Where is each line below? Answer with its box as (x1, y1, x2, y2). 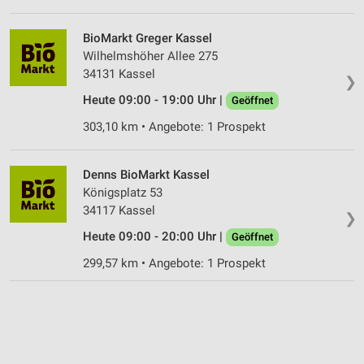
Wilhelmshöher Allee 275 (83, 48, 218, 63)
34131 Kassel (83, 66, 155, 81)
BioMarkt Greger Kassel (83, 30, 212, 45)
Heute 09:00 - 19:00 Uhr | (83, 92, 226, 107)
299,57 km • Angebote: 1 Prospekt (83, 255, 266, 271)
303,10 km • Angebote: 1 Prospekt (83, 119, 266, 134)
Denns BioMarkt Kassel (83, 167, 210, 182)
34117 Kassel (83, 202, 155, 218)
